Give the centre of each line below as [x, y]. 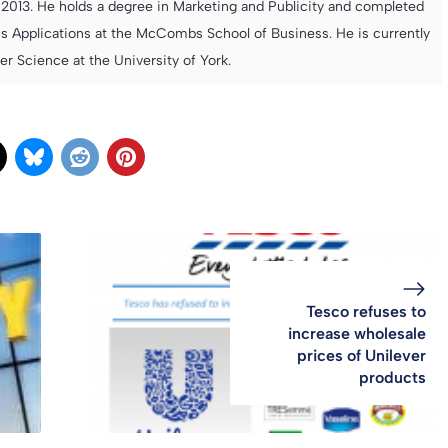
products [392, 377]
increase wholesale [356, 333]
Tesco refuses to [365, 311]
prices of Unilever [361, 355]
